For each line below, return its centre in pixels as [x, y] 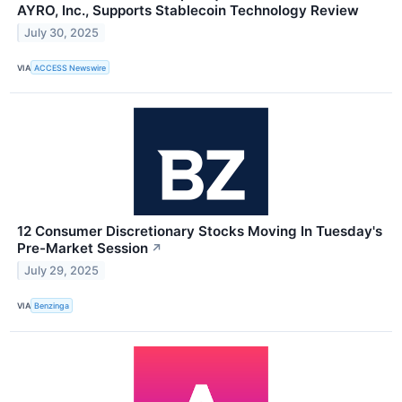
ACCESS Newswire [70, 67]
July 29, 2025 [62, 271]
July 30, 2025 [62, 33]
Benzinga [52, 306]
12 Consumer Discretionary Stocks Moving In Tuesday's [200, 232]
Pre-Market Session [83, 249]
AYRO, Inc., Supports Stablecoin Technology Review [188, 11]
